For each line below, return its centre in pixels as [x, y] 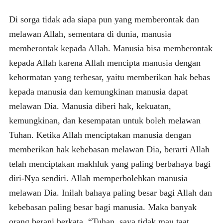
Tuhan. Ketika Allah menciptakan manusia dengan [100, 135]
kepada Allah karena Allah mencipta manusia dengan [105, 62]
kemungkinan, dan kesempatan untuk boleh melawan [105, 120]
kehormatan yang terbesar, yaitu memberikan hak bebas [109, 77]
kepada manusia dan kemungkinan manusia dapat [98, 91]
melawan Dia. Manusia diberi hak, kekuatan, [90, 106]
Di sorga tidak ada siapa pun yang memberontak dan [104, 19]
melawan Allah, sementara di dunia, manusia [90, 34]
